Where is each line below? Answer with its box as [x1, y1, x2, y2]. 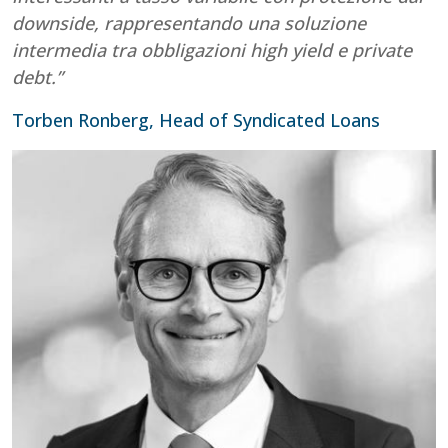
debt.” [12, 64, 63, 89]
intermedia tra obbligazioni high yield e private [12, 37, 412, 62]
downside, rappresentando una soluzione [12, 10, 366, 35]
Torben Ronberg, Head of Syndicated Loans [12, 107, 380, 132]
